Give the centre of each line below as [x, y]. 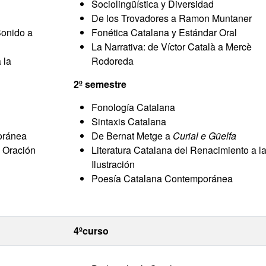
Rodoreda [113, 61]
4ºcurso [91, 231]
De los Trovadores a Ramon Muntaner [172, 18]
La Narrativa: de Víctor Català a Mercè [172, 47]
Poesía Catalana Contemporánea [162, 178]
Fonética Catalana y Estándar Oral [164, 32]
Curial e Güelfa [205, 136]
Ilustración [113, 164]
